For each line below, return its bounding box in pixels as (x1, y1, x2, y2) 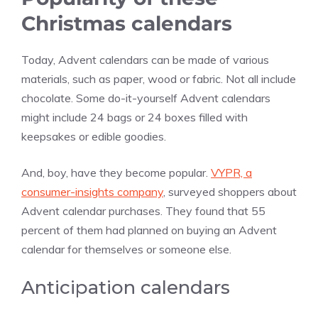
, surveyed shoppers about (163, 185, 297, 199)
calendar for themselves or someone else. (21, 242, 231, 257)
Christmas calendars (21, 11, 232, 36)
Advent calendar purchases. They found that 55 (21, 204, 265, 219)
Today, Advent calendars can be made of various (21, 53, 269, 67)
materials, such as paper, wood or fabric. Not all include (21, 72, 296, 87)
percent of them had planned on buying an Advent (21, 223, 277, 238)
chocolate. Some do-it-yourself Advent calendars (21, 91, 270, 106)
